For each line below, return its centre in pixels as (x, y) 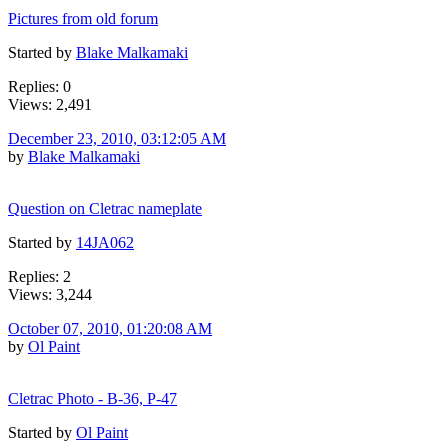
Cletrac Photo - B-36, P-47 (92, 398)
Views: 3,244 (50, 294)
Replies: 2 (39, 276)
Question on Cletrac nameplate (105, 208)
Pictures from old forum (83, 18)
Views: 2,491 (50, 104)
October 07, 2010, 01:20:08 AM (110, 328)
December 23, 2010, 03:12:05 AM (117, 138)
